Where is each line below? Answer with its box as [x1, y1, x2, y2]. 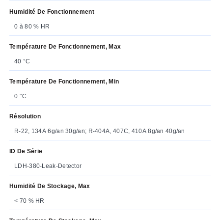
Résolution [9, 112, 41, 120]
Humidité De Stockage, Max [9, 182, 90, 190]
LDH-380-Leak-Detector [14, 162, 82, 169]
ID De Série [9, 147, 43, 155]
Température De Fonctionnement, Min [9, 78, 119, 85]
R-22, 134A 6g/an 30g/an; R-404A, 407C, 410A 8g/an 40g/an [14, 127, 185, 135]
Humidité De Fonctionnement [9, 8, 94, 15]
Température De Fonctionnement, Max [9, 43, 121, 50]
